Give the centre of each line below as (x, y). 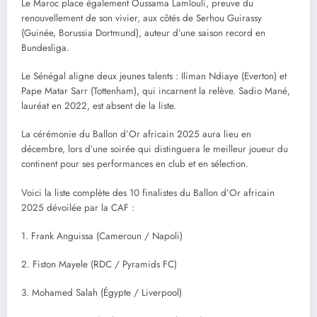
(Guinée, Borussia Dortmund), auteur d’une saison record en (143, 33)
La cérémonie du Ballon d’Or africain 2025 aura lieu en (136, 134)
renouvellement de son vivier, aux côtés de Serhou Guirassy (142, 18)
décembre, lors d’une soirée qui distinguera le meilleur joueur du (155, 149)
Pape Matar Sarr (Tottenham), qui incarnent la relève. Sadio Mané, (156, 91)
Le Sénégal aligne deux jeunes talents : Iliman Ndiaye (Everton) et (154, 76)
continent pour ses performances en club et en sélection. (135, 164)
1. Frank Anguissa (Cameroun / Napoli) (102, 236)
